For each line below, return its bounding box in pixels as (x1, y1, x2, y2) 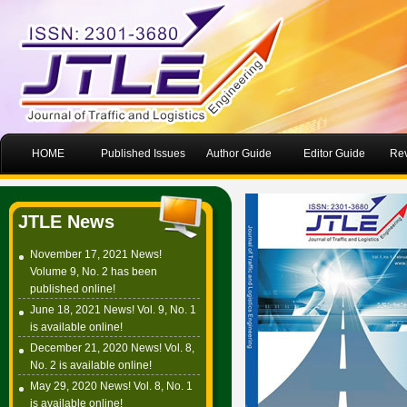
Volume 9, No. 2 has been (30, 265, 157, 278)
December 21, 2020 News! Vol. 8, (30, 342, 194, 354)
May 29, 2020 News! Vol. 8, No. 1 (30, 380, 193, 392)
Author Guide (205, 147, 272, 160)
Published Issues (101, 147, 185, 160)
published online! (30, 283, 115, 295)
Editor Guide (303, 147, 365, 160)
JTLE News (18, 212, 114, 232)
